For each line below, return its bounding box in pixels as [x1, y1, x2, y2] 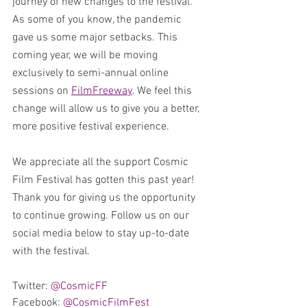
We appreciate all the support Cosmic [12, 155, 191, 169]
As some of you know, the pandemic [12, 12, 184, 27]
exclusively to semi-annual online [12, 66, 171, 80]
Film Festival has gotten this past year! [12, 173, 197, 187]
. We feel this [132, 84, 195, 98]
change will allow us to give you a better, [12, 101, 202, 116]
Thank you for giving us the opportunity [12, 191, 198, 205]
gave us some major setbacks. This [12, 30, 180, 45]
